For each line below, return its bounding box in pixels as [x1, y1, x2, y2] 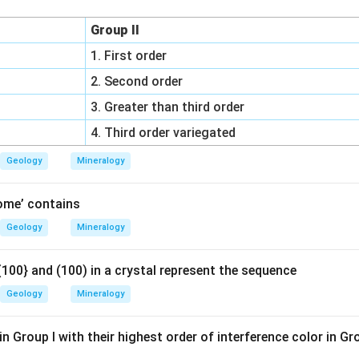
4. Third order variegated [91, 125, 236, 140]
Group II [91, 22, 140, 38]
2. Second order [91, 74, 184, 89]
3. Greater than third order [91, 99, 245, 115]
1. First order [91, 48, 167, 63]
